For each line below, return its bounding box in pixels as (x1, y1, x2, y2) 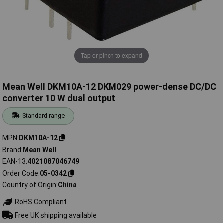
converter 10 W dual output (2, 93, 115, 104)
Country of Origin (2, 181, 56, 189)
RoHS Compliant (13, 198, 67, 206)
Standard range (22, 112, 65, 120)
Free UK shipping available (13, 211, 97, 219)
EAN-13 (2, 157, 26, 166)
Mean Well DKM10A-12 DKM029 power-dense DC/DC (2, 81, 216, 92)
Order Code (2, 169, 38, 177)
